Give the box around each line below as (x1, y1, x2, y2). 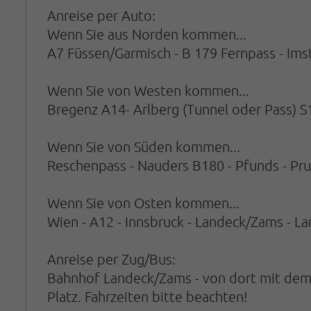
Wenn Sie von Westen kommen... (47, 81, 249, 99)
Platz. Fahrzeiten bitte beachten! (47, 287, 247, 305)
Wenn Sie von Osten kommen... (47, 194, 239, 211)
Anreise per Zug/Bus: (47, 250, 176, 267)
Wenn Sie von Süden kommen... (47, 137, 240, 155)
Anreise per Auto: (47, 6, 155, 24)
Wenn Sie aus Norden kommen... (47, 25, 246, 42)
